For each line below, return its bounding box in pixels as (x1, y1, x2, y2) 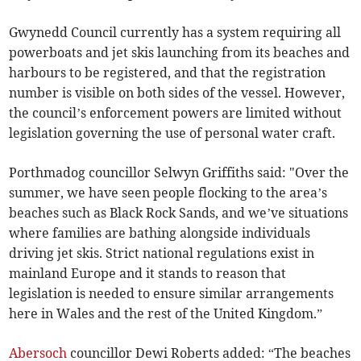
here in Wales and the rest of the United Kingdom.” (9, 305, 323, 322)
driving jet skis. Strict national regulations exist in (9, 245, 315, 262)
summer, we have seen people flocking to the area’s (9, 185, 328, 201)
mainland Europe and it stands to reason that (9, 265, 287, 282)
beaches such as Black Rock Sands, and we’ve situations (9, 205, 349, 222)
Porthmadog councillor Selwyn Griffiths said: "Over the (9, 164, 350, 181)
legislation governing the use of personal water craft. (9, 125, 336, 142)
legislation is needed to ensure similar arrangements (9, 285, 334, 302)
